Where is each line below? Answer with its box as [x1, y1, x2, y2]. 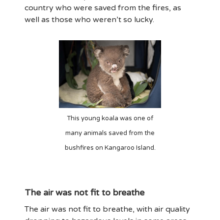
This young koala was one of [67, 114, 153, 122]
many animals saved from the [65, 129, 155, 137]
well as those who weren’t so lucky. [25, 14, 158, 25]
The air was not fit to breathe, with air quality [25, 204, 190, 214]
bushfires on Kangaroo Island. [64, 143, 156, 152]
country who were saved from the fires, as [25, 2, 181, 13]
